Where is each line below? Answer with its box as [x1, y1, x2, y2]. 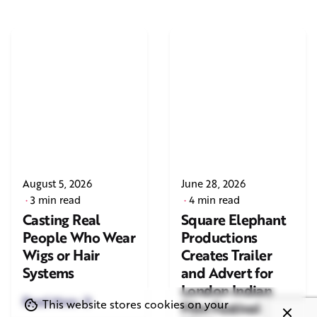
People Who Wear [23, 227, 136, 248]
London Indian [181, 280, 272, 301]
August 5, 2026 [23, 176, 92, 191]
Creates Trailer [181, 245, 272, 266]
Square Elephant [181, 209, 287, 231]
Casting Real [23, 209, 100, 231]
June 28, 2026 [181, 176, 246, 191]
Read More [23, 294, 78, 310]
